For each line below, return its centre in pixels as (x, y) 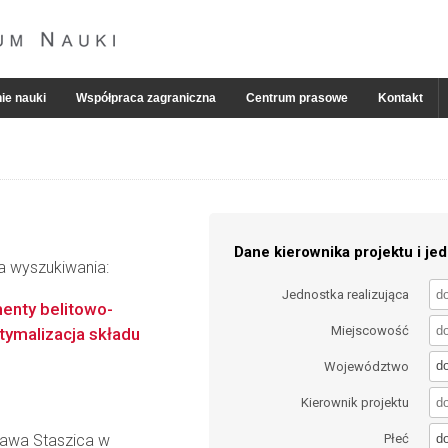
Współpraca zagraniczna (146, 98)
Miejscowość (370, 330)
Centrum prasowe (297, 98)
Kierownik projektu (355, 403)
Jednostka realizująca (346, 294)
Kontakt (400, 98)
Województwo (367, 366)
